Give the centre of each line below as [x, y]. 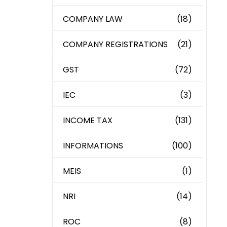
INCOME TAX [88, 121]
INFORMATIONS [93, 146]
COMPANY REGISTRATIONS [116, 45]
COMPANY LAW [93, 19]
